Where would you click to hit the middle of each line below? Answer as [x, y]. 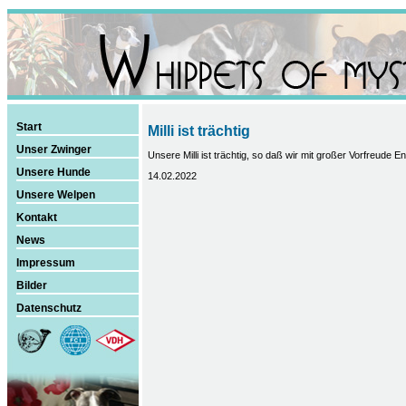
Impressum [45, 263]
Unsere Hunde [53, 172]
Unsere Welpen [55, 195]
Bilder [31, 285]
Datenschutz [48, 308]
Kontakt [36, 217]
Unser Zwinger [53, 150]
